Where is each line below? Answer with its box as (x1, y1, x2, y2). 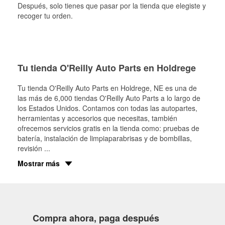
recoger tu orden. (18, 11, 73, 21)
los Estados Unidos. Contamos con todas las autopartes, (18, 103, 197, 113)
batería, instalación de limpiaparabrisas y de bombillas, (18, 133, 192, 143)
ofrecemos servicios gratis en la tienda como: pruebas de (18, 123, 199, 133)
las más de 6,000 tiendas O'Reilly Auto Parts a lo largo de (18, 93, 200, 103)
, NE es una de (150, 83, 197, 93)
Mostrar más (18, 158, 60, 168)
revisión (18, 143, 44, 153)
